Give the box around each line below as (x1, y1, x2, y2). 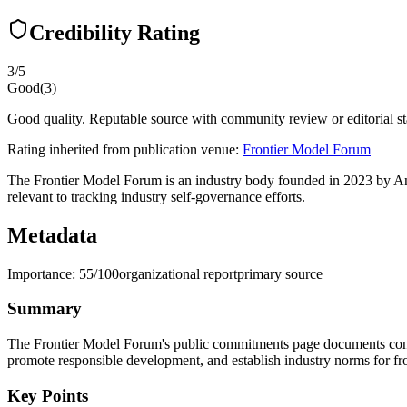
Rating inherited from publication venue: (7, 141, 239, 157)
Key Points (7, 385, 88, 405)
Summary (7, 299, 82, 319)
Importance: (7, 265, 79, 282)
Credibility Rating (29, 20, 200, 45)
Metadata (7, 223, 97, 247)
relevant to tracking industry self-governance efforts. (7, 188, 305, 204)
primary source (237, 265, 323, 282)
